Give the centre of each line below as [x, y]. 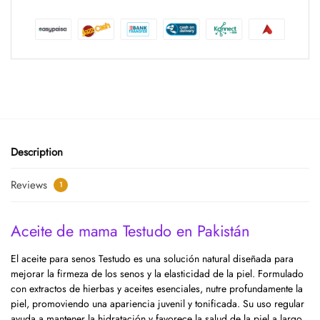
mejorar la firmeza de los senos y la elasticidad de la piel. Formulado [157, 273]
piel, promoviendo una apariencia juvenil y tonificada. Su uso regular [157, 303]
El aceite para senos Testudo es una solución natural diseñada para [152, 258]
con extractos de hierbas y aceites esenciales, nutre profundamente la [157, 288]
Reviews [31, 185]
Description [37, 152]
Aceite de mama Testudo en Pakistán [130, 230]
